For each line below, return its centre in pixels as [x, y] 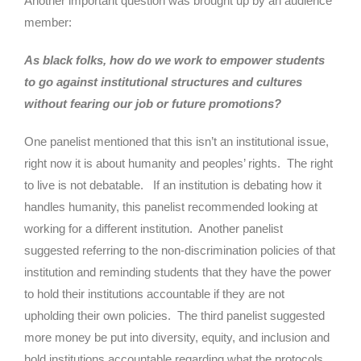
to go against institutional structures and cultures [163, 81]
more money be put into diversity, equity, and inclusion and [177, 337]
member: [50, 22]
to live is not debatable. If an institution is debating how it [173, 185]
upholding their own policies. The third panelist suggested [174, 315]
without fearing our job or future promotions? [154, 103]
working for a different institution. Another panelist [154, 228]
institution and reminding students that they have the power [178, 272]
